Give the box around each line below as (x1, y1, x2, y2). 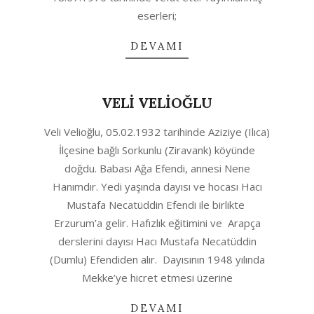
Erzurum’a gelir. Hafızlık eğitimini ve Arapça (53, 216, 261, 230)
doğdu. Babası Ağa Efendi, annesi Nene (64, 161, 250, 175)
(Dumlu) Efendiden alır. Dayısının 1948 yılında (49, 252, 265, 266)
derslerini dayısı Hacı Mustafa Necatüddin (57, 234, 257, 248)
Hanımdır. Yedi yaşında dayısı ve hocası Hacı (52, 179, 262, 193)
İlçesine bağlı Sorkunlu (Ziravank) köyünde (59, 143, 255, 157)
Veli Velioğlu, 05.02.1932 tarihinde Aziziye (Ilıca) (44, 125, 270, 139)
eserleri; (137, 8, 177, 22)
